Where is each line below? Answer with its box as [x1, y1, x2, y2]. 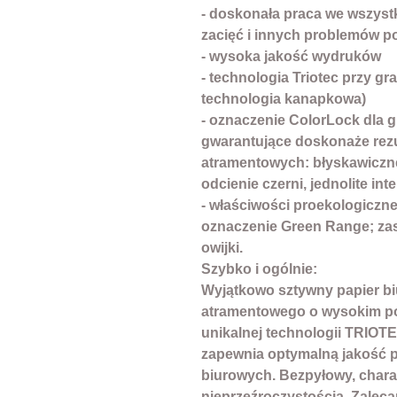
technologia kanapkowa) [201, 91, 366, 107]
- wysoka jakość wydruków [201, 49, 381, 65]
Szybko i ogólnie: [201, 261, 317, 277]
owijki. [201, 240, 243, 256]
